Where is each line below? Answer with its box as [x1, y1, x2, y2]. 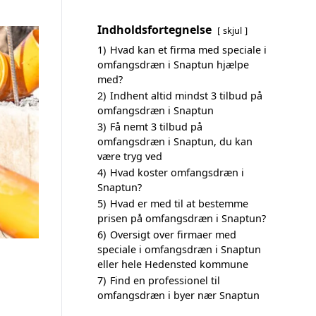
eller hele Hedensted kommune [97, 257, 248, 271]
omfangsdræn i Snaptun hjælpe [97, 58, 249, 71]
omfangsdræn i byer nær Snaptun [97, 288, 260, 302]
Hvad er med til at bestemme [110, 197, 248, 210]
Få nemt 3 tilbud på [110, 120, 202, 133]
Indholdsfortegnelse [97, 22, 212, 37]
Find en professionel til [110, 274, 220, 287]
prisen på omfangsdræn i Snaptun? [97, 212, 266, 225]
